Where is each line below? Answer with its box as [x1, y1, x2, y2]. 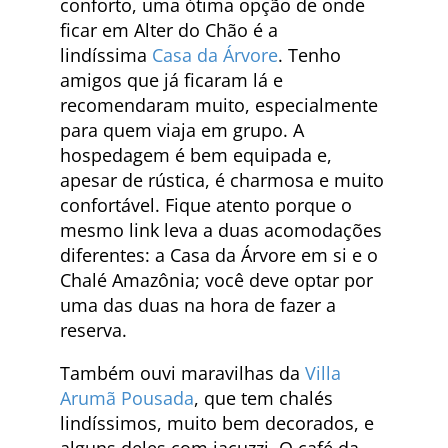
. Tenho [278, 42, 341, 67]
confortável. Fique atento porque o [60, 192, 352, 217]
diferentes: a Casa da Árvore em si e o [60, 242, 378, 267]
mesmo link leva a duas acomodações [60, 217, 382, 242]
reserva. [60, 317, 127, 342]
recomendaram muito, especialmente [60, 92, 378, 117]
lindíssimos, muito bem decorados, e [60, 410, 374, 435]
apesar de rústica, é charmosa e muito [60, 167, 384, 192]
